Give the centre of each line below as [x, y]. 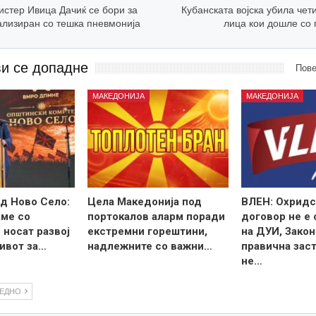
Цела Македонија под [145, 202]
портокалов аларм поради [157, 217]
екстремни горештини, [148, 232]
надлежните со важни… [150, 247]
